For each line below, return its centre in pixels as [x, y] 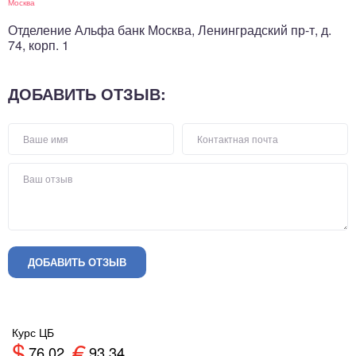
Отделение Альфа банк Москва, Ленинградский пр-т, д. [170, 29]
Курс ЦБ [33, 332]
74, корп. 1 [39, 44]
